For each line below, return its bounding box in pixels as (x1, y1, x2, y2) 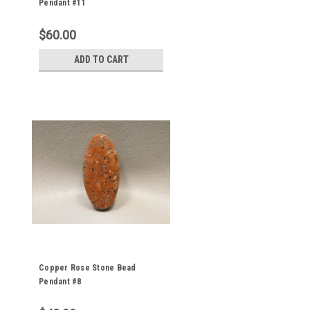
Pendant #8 (39, 277, 82, 286)
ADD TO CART (73, 54, 129, 65)
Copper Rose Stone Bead (39, 263, 136, 273)
